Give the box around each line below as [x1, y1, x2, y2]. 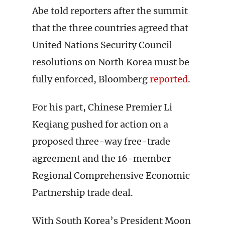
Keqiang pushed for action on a [32, 119, 168, 130]
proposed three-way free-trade [32, 136, 170, 147]
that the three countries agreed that [32, 22, 188, 34]
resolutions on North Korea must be [32, 56, 189, 68]
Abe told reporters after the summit [32, 5, 188, 17]
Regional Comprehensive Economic [32, 170, 190, 181]
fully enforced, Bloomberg [32, 73, 150, 85]
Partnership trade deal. [32, 187, 133, 198]
